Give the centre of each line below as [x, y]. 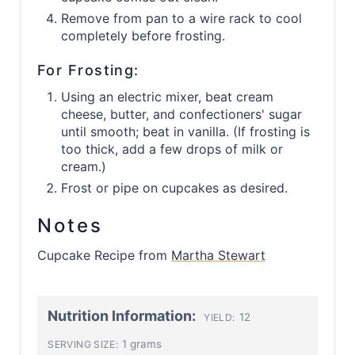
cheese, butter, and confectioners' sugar [181, 114]
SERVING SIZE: [83, 344]
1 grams [141, 344]
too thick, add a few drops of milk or [172, 149]
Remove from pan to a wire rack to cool [181, 18]
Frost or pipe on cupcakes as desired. [174, 187]
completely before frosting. [143, 35]
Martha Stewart [218, 255]
